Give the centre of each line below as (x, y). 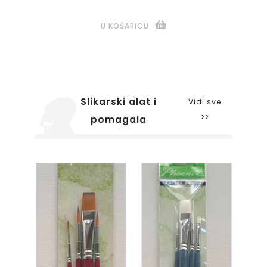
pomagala (118, 119)
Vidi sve (205, 101)
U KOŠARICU (125, 26)
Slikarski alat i (118, 102)
